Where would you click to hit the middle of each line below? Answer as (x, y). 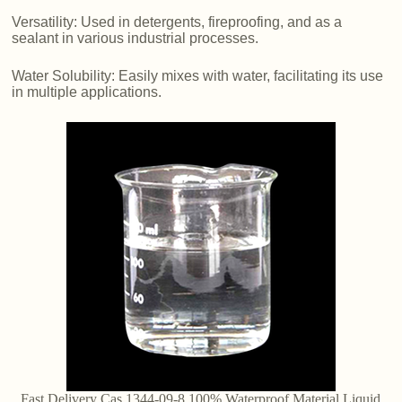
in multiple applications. (87, 92)
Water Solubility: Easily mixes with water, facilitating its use (198, 75)
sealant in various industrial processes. (135, 38)
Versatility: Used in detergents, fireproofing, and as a (177, 22)
